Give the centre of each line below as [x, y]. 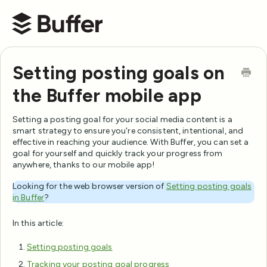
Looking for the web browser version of [89, 187]
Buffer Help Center [52, 35]
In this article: [38, 223]
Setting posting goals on [119, 73]
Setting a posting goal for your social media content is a [122, 120]
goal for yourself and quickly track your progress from [118, 154]
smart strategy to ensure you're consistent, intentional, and [128, 131]
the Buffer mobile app [107, 96]
